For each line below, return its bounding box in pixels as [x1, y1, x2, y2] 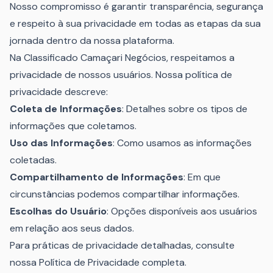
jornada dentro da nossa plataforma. [10, 34, 174, 47]
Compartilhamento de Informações [10, 171, 183, 183]
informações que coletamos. [10, 119, 136, 132]
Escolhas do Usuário [10, 205, 107, 218]
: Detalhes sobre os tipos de [122, 102, 247, 115]
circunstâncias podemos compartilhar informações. [10, 188, 239, 200]
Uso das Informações [10, 136, 113, 149]
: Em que [183, 171, 221, 183]
